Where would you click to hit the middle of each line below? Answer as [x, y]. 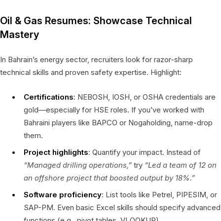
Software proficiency [63, 194]
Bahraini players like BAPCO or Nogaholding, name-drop [118, 122]
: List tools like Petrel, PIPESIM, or [159, 194]
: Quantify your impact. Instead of [145, 152]
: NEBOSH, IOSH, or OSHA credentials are [145, 97]
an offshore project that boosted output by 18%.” [109, 178]
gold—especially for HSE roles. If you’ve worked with [114, 110]
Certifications [49, 97]
